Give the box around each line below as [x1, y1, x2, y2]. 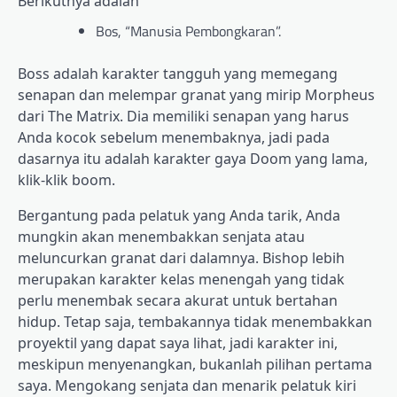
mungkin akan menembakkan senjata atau [18, 227, 305, 247]
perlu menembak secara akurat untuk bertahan [18, 291, 338, 311]
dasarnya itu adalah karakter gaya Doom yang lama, [18, 149, 368, 169]
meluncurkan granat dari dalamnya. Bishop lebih [18, 248, 345, 269]
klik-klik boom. [18, 170, 115, 191]
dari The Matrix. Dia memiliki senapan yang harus [18, 106, 349, 127]
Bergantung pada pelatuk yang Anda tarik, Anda [18, 206, 340, 226]
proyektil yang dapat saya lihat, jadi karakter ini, [18, 333, 338, 354]
